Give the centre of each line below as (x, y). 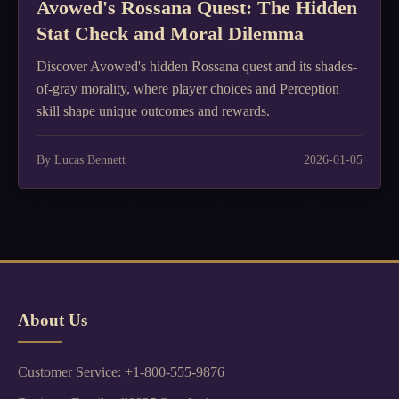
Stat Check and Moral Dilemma (170, 33)
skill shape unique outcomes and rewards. (153, 111)
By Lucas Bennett (81, 159)
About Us (53, 320)
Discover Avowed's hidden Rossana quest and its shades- (197, 66)
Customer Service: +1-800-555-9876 (121, 372)
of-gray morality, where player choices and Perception (188, 89)
